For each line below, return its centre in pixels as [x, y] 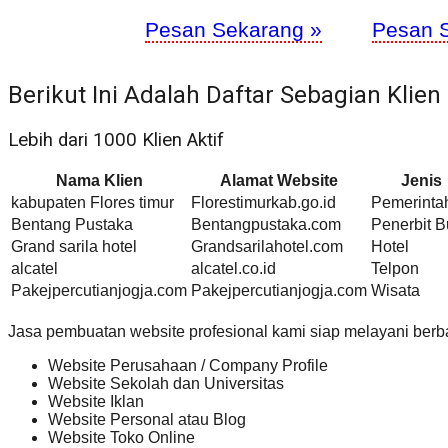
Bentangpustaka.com [266, 225]
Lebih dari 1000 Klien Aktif [116, 139]
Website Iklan [96, 402]
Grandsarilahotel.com [267, 247]
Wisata [395, 291]
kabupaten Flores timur [92, 203]
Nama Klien [99, 181]
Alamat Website [279, 181]
